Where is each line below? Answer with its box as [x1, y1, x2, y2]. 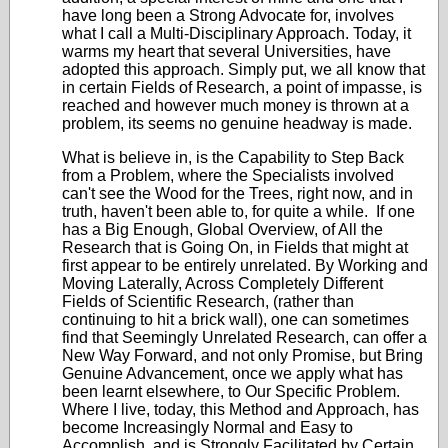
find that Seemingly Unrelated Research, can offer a [62, 329, 427, 346]
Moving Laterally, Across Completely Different [62, 275, 383, 292]
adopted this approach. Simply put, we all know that [62, 61, 425, 78]
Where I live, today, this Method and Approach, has [62, 401, 419, 418]
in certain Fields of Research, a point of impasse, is [62, 79, 422, 96]
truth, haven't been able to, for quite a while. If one [62, 203, 415, 220]
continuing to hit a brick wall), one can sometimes [62, 311, 409, 328]
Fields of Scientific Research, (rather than [62, 293, 354, 310]
